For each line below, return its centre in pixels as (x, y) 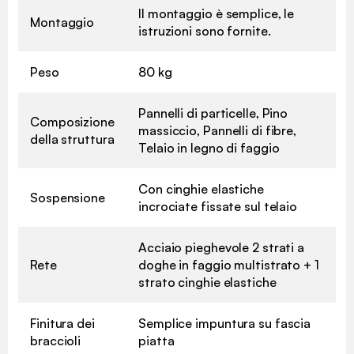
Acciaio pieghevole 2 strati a (222, 247)
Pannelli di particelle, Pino (213, 113)
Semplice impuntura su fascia (225, 323)
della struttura (72, 139)
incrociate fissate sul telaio (218, 206)
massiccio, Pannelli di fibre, (218, 130)
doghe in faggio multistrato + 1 (229, 264)
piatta (156, 340)
